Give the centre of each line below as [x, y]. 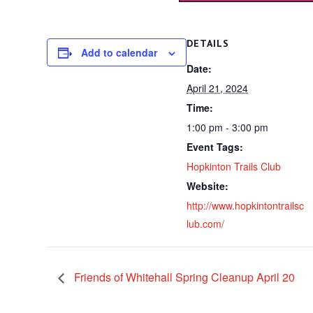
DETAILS [208, 44]
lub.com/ [206, 224]
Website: [208, 186]
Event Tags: [215, 147]
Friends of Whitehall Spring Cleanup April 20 [183, 277]
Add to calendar [119, 53]
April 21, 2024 [218, 88]
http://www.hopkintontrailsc [246, 206]
